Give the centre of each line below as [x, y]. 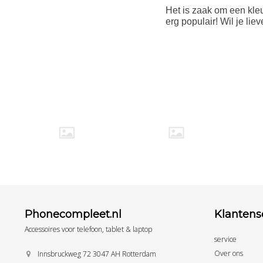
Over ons [228, 254]
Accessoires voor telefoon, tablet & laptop [88, 230]
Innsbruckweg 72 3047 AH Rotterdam [97, 254]
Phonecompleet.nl [73, 215]
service [225, 240]
